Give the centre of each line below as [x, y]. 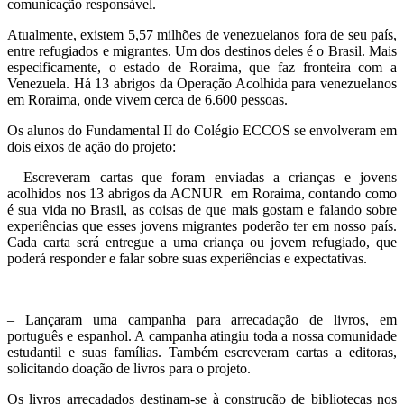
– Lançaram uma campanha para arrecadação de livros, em [202, 320]
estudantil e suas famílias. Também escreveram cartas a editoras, [202, 352]
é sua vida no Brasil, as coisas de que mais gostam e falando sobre [202, 210]
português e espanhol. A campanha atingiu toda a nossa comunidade [202, 336]
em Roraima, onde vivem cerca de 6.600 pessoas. [147, 100]
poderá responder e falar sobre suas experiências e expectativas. [187, 258]
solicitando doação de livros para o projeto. [129, 368]
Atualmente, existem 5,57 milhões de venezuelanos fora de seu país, [202, 35]
